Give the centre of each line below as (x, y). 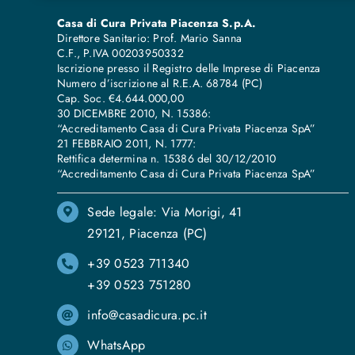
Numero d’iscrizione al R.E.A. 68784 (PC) (160, 83)
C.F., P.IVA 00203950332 (120, 53)
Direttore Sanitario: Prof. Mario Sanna (149, 38)
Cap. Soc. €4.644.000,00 (120, 98)
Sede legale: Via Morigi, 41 (165, 212)
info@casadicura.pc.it (147, 315)
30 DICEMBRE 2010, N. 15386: (134, 113)
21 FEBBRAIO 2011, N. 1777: (126, 143)
